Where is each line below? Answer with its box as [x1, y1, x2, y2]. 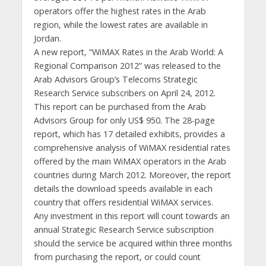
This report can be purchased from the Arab [33, 101, 206, 112]
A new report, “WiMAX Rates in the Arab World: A [33, 46, 223, 58]
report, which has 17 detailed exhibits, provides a [33, 128, 225, 140]
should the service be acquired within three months [33, 237, 232, 249]
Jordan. [33, 33, 61, 44]
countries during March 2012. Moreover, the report [33, 169, 231, 180]
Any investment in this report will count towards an [33, 210, 230, 221]
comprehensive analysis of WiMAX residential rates [33, 142, 230, 153]
